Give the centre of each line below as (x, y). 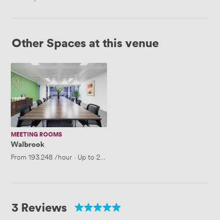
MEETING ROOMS (36, 134)
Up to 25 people (102, 156)
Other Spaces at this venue (85, 43)
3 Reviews (39, 207)
